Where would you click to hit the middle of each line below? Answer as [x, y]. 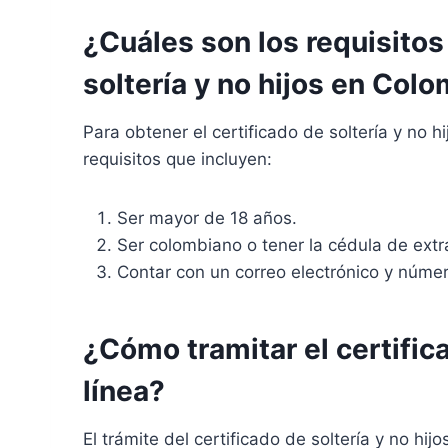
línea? [124, 391]
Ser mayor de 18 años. [207, 218]
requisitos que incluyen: [177, 159]
